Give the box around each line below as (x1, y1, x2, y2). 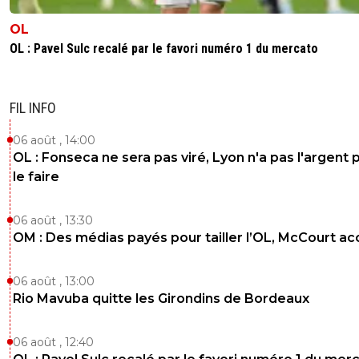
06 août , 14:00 (13, 132, 95, 147)
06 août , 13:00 (13, 273, 95, 288)
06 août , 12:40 (13, 334, 94, 349)
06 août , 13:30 (13, 212, 93, 228)
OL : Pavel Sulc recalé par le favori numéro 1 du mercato (10, 40, 318, 56)
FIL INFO (10, 99, 56, 116)
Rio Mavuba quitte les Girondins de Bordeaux (13, 290, 309, 306)
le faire (13, 168, 59, 184)
